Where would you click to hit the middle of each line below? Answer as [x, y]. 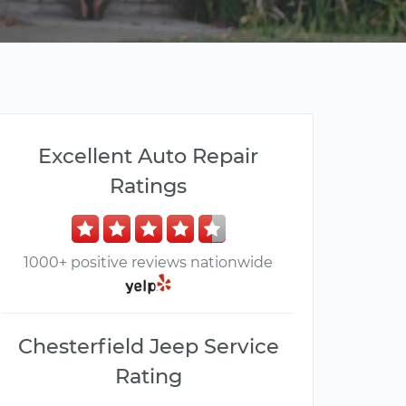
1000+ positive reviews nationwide [148, 262]
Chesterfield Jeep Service [148, 347]
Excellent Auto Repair [148, 156]
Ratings [148, 186]
